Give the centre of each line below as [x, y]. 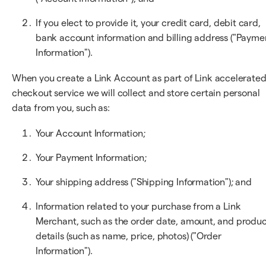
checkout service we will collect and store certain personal [136, 93]
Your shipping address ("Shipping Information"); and [144, 182]
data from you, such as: [61, 107]
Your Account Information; [91, 133]
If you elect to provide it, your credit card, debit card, [148, 23]
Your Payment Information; [91, 157]
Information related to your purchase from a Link [138, 206]
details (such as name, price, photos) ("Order [129, 236]
